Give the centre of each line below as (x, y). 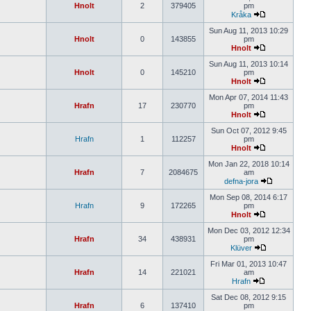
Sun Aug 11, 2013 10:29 (249, 31)
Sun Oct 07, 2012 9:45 (249, 131)
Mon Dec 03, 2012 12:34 (249, 230)
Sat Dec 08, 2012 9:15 (249, 297)
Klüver (241, 248)
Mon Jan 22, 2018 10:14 (249, 164)
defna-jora (241, 181)
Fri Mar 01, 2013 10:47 (249, 264)
